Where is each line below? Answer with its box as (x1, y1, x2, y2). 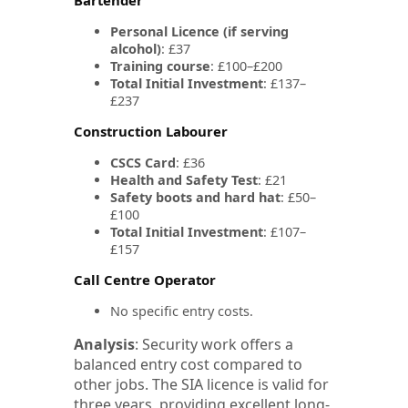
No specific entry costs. (110, 301, 253, 320)
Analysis (74, 333, 135, 354)
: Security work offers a (135, 333, 293, 354)
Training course (110, 56, 210, 75)
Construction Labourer (74, 121, 228, 140)
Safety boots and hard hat (110, 188, 280, 206)
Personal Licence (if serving (110, 22, 289, 40)
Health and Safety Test (110, 170, 258, 189)
